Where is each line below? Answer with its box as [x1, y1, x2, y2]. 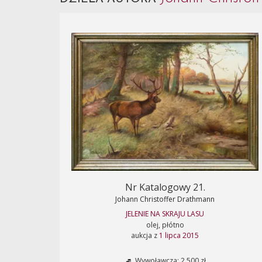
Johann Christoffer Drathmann [115, 194, 215, 204]
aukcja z [131, 230, 159, 240]
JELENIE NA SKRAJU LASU [126, 209, 204, 219]
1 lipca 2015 [159, 230, 199, 240]
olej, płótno [146, 220, 184, 230]
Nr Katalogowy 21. [125, 181, 205, 194]
